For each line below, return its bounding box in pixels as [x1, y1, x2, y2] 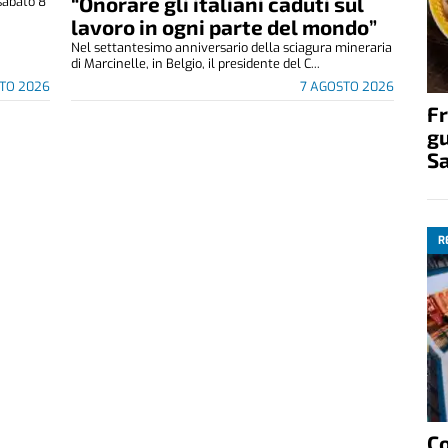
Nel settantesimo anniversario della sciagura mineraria [70, 39, 392, 57]
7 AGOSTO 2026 [299, 78, 394, 96]
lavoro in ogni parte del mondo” [70, 14, 377, 40]
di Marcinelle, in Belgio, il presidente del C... [70, 55, 320, 73]
